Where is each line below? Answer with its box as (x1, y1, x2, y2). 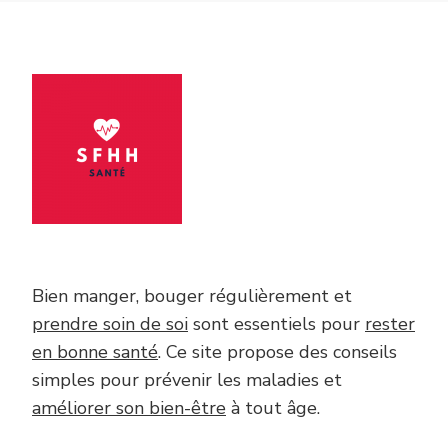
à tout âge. (226, 395, 320, 420)
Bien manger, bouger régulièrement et (32, 283, 352, 308)
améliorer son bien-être (32, 395, 226, 420)
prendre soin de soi (32, 311, 188, 336)
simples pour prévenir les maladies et (32, 367, 342, 392)
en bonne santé (32, 339, 158, 364)
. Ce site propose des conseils (158, 339, 397, 364)
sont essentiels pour (188, 311, 365, 336)
